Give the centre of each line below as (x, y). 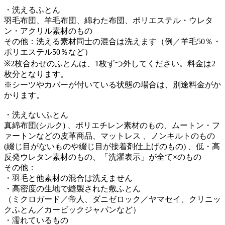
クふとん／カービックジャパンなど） (72, 209)
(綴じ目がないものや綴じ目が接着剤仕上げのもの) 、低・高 (112, 146)
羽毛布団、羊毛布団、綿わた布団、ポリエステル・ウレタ (108, 20)
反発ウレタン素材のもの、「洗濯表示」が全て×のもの (103, 157)
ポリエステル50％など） (48, 52)
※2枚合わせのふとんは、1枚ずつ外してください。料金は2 (110, 63)
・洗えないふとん (36, 115)
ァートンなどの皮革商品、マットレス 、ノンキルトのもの (109, 136)
